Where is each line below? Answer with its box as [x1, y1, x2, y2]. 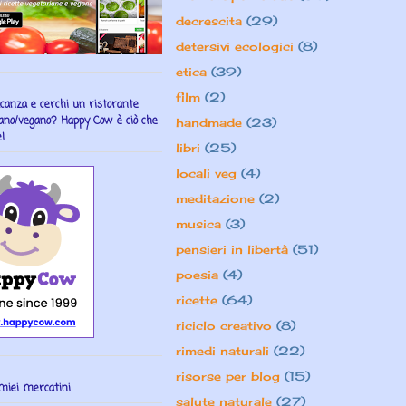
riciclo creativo [176, 318, 272, 333]
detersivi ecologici [176, 39, 294, 54]
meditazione [176, 191, 255, 207]
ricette [176, 293, 217, 308]
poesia [176, 267, 218, 283]
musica [176, 217, 221, 232]
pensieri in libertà [176, 242, 288, 257]
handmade [176, 115, 242, 130]
